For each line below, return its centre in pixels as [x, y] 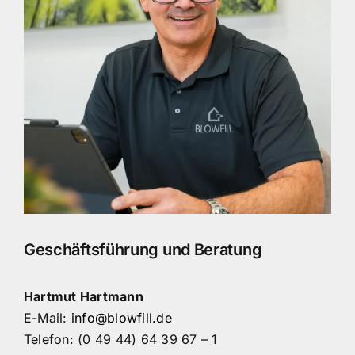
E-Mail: [47, 317]
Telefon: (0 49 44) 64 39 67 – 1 [120, 339]
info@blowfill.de [121, 317]
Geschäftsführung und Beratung [143, 250]
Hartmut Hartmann [83, 296]
